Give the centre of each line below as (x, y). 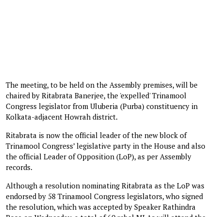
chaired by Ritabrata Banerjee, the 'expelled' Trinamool (96, 95)
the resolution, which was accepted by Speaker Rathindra (101, 207)
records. (19, 167)
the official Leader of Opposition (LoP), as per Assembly (99, 156)
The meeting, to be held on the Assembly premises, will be (102, 85)
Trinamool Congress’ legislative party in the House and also (106, 146)
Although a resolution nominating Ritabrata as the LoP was (105, 185)
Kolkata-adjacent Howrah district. (62, 116)
